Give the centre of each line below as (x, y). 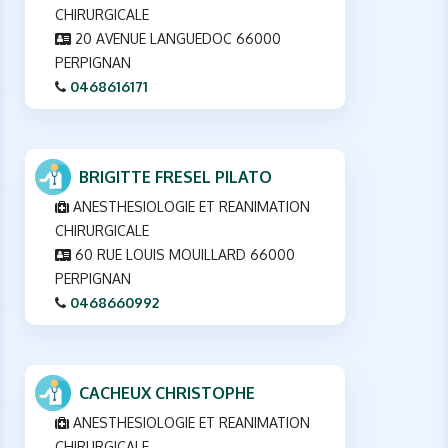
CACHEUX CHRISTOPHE (167, 392)
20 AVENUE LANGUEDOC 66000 (176, 38)
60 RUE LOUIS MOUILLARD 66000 (183, 254)
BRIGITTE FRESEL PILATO (175, 176)
